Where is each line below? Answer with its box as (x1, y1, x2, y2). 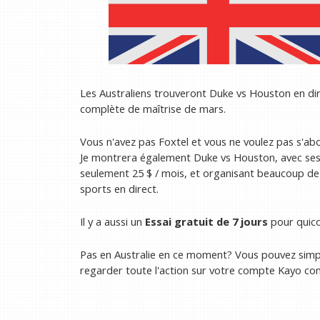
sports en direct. (80, 181, 159, 196)
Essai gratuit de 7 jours (145, 214, 268, 229)
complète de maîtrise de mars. (80, 101, 226, 116)
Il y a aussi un (80, 214, 145, 229)
